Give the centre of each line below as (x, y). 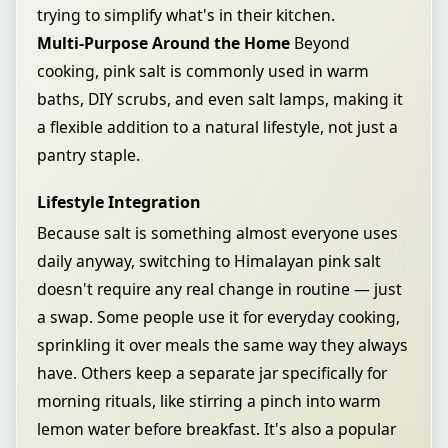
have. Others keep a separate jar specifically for (212, 373)
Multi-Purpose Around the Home (163, 43)
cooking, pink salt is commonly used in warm (203, 71)
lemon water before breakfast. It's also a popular (216, 429)
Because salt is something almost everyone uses (217, 233)
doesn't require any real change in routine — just (219, 289)
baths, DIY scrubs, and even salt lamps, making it (220, 99)
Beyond (320, 43)
